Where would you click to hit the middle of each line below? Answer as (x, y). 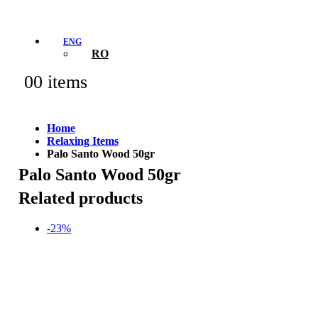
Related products (80, 198)
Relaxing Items (82, 141)
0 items (60, 82)
